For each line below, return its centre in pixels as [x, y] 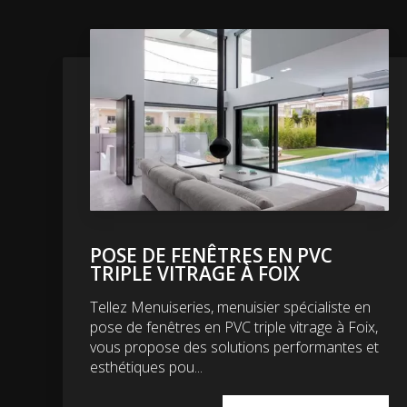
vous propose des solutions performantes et [234, 347]
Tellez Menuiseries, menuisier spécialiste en [230, 307]
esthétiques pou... [146, 367]
